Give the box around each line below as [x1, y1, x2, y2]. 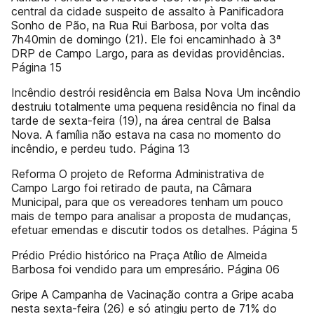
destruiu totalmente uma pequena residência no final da [11, 100, 296, 114]
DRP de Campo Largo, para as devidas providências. [11, 46, 285, 60]
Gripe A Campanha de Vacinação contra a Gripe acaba [11, 287, 294, 301]
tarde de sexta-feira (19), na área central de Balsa [11, 114, 271, 128]
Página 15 [11, 60, 62, 74]
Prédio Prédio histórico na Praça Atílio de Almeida [11, 248, 267, 262]
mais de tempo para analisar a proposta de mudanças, [11, 209, 291, 223]
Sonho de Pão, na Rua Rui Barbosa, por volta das [11, 18, 269, 32]
